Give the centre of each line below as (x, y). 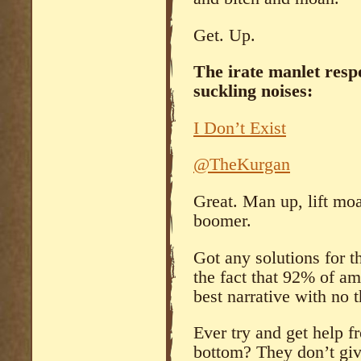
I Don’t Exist (240, 128)
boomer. (222, 220)
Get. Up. (224, 35)
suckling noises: (253, 91)
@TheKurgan (242, 165)
